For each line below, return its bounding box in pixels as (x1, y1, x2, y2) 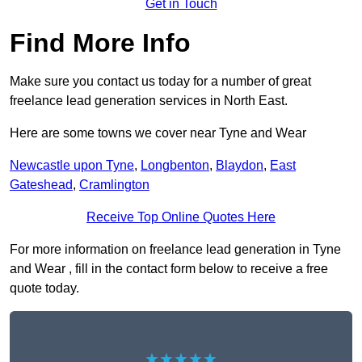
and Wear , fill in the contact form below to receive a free (10, 262, 328, 276)
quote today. (10, 281, 79, 296)
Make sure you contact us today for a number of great (10, 74, 311, 89)
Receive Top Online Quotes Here (86, 210, 276, 225)
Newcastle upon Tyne (10, 158, 134, 173)
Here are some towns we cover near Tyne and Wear (10, 126, 306, 141)
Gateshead (10, 178, 73, 192)
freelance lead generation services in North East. (10, 94, 288, 108)
